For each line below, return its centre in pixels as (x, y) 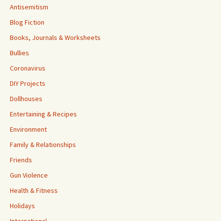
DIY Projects (28, 83)
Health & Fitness (34, 190)
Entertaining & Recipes (43, 114)
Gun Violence (29, 175)
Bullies (19, 53)
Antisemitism (29, 7)
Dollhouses (26, 99)
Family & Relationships (43, 145)
